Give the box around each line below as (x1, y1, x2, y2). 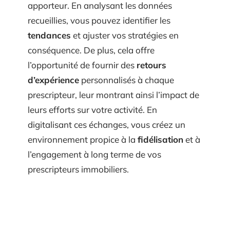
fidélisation (138, 141, 183, 152)
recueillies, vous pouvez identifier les (28, 22, 170, 33)
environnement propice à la (28, 141, 138, 152)
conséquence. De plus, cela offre (28, 52, 155, 63)
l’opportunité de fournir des (28, 67, 137, 78)
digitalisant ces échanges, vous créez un (28, 126, 185, 138)
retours (137, 67, 166, 78)
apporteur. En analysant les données (28, 7, 172, 18)
